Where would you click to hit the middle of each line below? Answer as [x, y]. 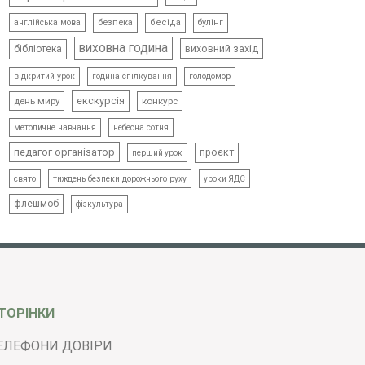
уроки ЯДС [225, 179]
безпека [116, 23]
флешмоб [37, 204]
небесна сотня [141, 128]
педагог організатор [65, 152]
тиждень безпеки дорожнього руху [120, 179]
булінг [211, 23]
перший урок [158, 153]
